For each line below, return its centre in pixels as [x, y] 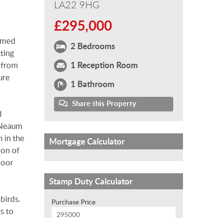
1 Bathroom [91, 83]
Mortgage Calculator [87, 141]
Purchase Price [73, 201]
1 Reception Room [103, 64]
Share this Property [103, 103]
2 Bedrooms [92, 45]
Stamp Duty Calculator [91, 181]
